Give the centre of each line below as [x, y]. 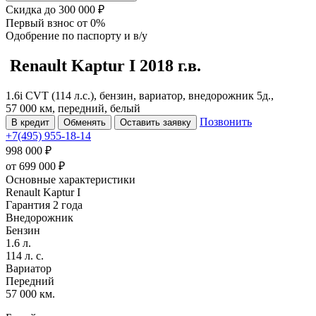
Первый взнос [41, 23]
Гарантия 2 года [44, 205]
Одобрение [34, 36]
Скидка [25, 10]
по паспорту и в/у [105, 36]
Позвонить [226, 121]
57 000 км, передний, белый [73, 108]
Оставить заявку [156, 122]
